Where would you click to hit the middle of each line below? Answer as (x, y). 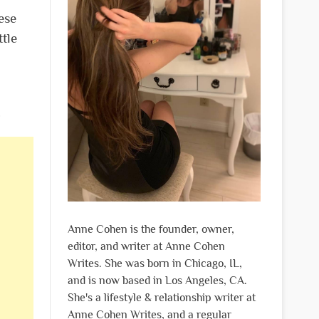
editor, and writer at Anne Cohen (146, 246)
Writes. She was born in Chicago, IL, (155, 263)
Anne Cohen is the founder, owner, (151, 229)
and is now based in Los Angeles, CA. (157, 280)
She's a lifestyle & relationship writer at (161, 297)
